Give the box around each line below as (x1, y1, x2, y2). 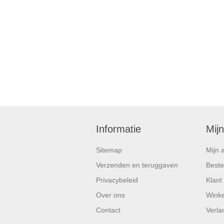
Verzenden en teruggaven (96, 160, 178, 169)
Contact (96, 205, 120, 214)
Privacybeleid (96, 175, 138, 184)
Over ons (96, 190, 125, 199)
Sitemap (96, 145, 122, 154)
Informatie (96, 123, 141, 134)
